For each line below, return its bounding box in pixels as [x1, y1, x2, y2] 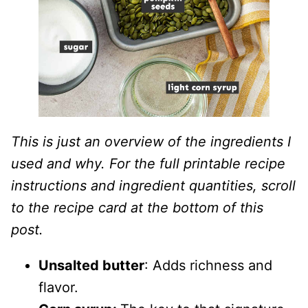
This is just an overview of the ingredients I [11, 133, 291, 150]
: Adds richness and [144, 257, 272, 274]
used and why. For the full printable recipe [11, 155, 285, 172]
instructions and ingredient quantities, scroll [11, 177, 296, 194]
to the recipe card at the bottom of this [11, 199, 263, 216]
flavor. [38, 279, 78, 296]
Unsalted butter [38, 257, 144, 274]
